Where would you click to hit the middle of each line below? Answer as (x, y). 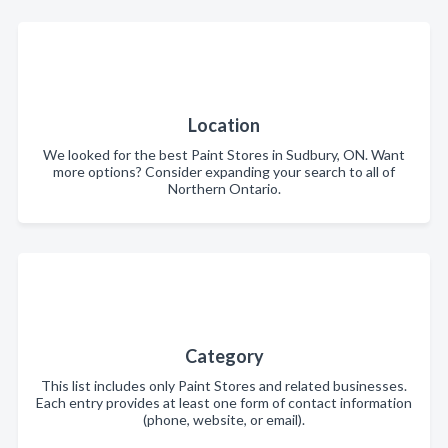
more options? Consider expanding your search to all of (224, 171)
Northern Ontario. (224, 188)
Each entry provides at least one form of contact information (224, 402)
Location (224, 125)
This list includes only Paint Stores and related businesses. (224, 385)
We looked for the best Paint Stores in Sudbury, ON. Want (224, 154)
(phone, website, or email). (224, 419)
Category (224, 356)
